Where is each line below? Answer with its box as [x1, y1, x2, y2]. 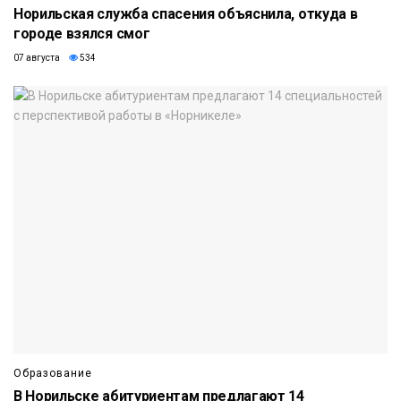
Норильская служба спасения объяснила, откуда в [13, 4, 358, 22]
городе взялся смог [13, 24, 150, 42]
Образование [13, 366, 92, 380]
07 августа [13, 52, 60, 63]
